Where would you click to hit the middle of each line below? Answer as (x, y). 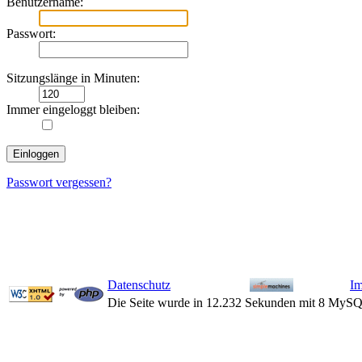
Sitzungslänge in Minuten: (73, 78)
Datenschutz (139, 285)
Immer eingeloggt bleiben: (73, 110)
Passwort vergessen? (59, 183)
